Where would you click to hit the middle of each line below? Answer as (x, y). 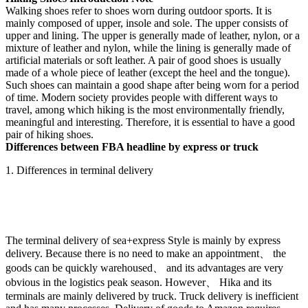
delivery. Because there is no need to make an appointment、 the (146, 254)
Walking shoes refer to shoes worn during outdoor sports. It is (139, 11)
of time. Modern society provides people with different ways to (142, 98)
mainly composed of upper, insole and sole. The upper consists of (147, 23)
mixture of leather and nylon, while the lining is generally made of (148, 48)
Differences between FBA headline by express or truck (132, 147)
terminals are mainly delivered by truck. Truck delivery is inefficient (152, 296)
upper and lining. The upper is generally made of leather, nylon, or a (153, 36)
